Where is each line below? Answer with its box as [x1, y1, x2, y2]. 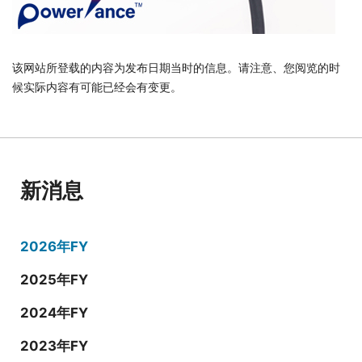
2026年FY [20, 238, 88, 255]
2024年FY [20, 304, 88, 321]
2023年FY [20, 337, 88, 354]
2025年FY [20, 271, 88, 288]
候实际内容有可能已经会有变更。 [12, 79, 182, 94]
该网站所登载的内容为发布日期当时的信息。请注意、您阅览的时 [12, 60, 340, 74]
